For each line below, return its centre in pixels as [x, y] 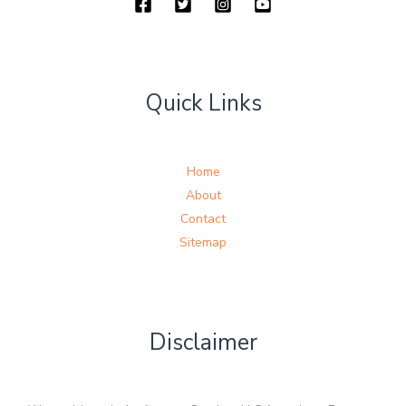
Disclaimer [203, 342]
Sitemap [203, 242]
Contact [203, 218]
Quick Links [203, 104]
